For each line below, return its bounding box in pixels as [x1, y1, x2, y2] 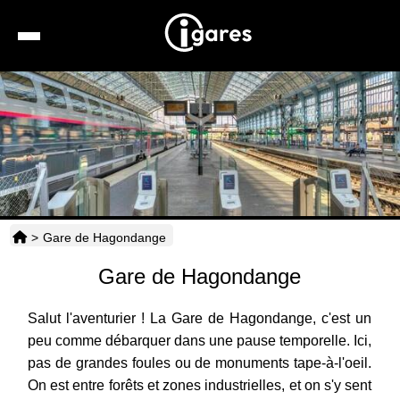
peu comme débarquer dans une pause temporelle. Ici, [27, 333, 372, 349]
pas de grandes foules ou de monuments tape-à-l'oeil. [27, 355, 372, 371]
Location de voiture [196, 119, 307, 134]
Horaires [196, 283, 247, 298]
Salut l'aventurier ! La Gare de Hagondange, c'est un [27, 311, 372, 327]
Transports [198, 242, 262, 257]
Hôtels [200, 160, 238, 175]
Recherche [196, 78, 262, 93]
